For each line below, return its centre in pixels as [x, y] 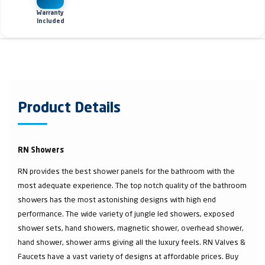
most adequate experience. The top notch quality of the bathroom [132, 185]
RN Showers [41, 150]
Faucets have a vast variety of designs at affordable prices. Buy [128, 256]
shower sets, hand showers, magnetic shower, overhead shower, [131, 227]
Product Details [69, 109]
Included [50, 21]
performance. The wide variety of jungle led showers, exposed [126, 213]
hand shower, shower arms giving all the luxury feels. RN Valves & [132, 242]
